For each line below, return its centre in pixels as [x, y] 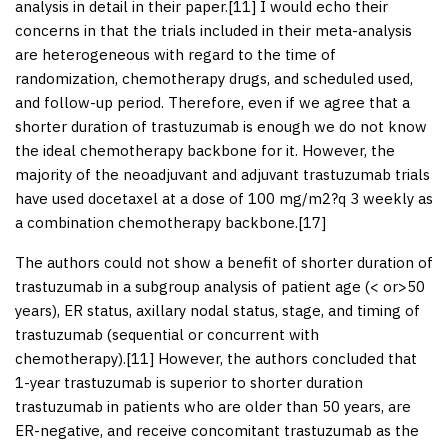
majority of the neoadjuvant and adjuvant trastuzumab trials [222, 174]
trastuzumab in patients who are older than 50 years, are [213, 406]
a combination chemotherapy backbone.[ [159, 222]
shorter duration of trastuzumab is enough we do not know [221, 126]
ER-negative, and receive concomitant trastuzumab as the [217, 430]
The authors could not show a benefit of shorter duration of [224, 262]
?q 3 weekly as [382, 198]
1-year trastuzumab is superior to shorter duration [189, 382]
